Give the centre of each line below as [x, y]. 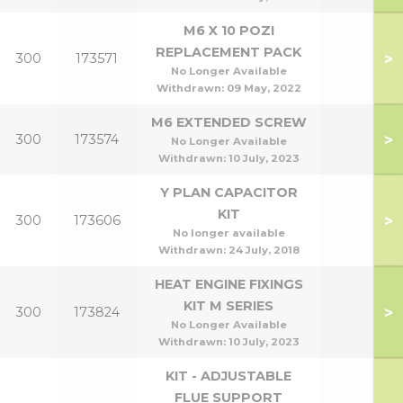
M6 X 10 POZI [228, 31]
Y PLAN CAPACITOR [228, 193]
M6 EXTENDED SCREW [228, 122]
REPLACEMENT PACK [228, 52]
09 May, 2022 [264, 88]
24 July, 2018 [264, 250]
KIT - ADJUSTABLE [228, 376]
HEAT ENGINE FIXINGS [228, 284]
